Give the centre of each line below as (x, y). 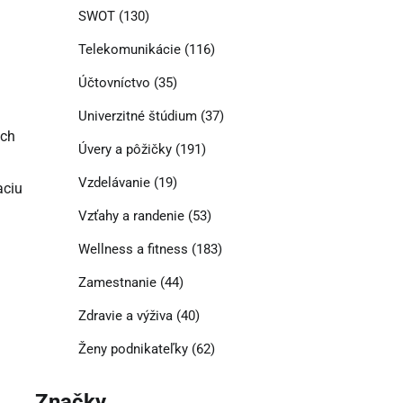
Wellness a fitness (133, 250)
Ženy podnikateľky (133, 349)
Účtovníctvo (114, 83)
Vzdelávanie (114, 183)
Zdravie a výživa (125, 316)
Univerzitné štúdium (137, 116)
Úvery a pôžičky (125, 150)
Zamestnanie (117, 283)
